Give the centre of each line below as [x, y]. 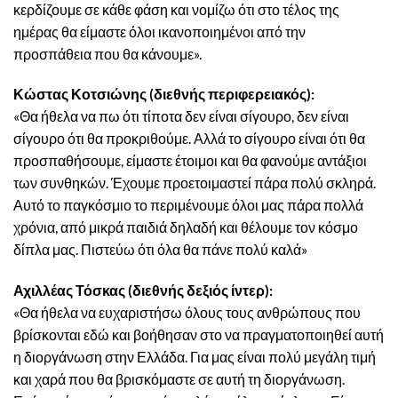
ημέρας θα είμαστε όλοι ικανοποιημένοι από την [159, 31]
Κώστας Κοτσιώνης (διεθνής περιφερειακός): [164, 94]
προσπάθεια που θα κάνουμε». [107, 53]
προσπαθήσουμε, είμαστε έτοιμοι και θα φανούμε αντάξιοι [190, 161]
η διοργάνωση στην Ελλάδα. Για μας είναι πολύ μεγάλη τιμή [195, 357]
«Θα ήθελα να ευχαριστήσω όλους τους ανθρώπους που [187, 313]
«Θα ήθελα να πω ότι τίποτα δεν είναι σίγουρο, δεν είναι [181, 116]
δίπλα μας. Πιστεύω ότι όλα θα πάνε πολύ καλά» [160, 250]
